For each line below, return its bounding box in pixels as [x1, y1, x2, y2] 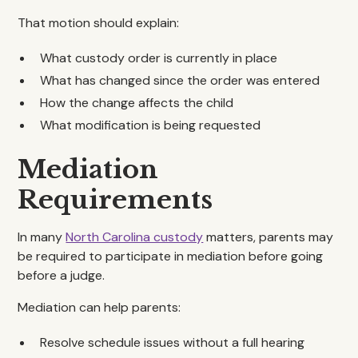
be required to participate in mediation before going [18, 248, 324, 265]
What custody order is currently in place [40, 50, 278, 66]
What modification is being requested [40, 117, 261, 133]
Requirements [18, 184, 213, 216]
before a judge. [18, 267, 105, 284]
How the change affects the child [40, 94, 234, 111]
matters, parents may [203, 229, 334, 245]
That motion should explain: [18, 14, 180, 31]
